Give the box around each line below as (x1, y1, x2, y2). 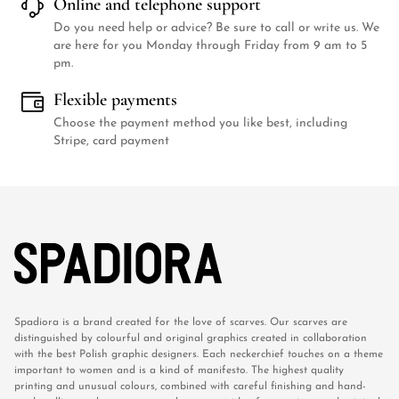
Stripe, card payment (53, 134, 169, 149)
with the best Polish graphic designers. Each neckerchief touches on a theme (14, 349, 383, 361)
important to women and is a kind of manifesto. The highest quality (14, 365, 344, 377)
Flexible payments (53, 89, 177, 111)
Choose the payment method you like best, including (53, 117, 347, 131)
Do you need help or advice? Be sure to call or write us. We (53, 21, 379, 36)
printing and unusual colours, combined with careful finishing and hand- (14, 381, 366, 393)
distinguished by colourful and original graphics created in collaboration (14, 333, 367, 345)
